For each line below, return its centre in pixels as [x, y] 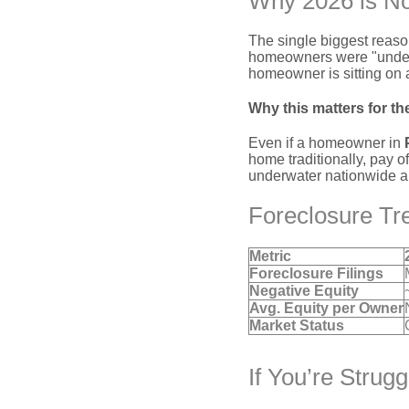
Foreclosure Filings [316, 273]
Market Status [297, 325]
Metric [270, 256]
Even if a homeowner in [326, 143]
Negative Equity [304, 291]
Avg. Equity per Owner [326, 308]
